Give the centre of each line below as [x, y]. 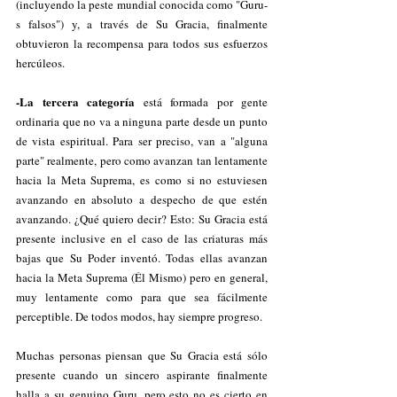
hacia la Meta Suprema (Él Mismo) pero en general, [142, 277]
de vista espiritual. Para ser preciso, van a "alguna [142, 141]
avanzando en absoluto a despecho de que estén [142, 199]
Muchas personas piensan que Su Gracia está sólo [142, 355]
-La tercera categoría [75, 101]
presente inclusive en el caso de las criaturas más [142, 238]
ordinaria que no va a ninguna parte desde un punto [142, 121]
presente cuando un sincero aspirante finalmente [142, 375]
